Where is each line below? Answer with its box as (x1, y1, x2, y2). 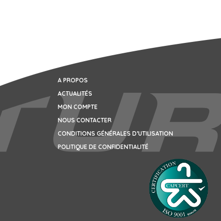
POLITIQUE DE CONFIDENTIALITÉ (58, 143, 148, 151)
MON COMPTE (58, 103, 98, 111)
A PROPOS (58, 76, 88, 84)
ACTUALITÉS (58, 90, 92, 98)
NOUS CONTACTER (58, 116, 111, 124)
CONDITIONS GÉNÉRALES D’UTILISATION (58, 130, 173, 138)
